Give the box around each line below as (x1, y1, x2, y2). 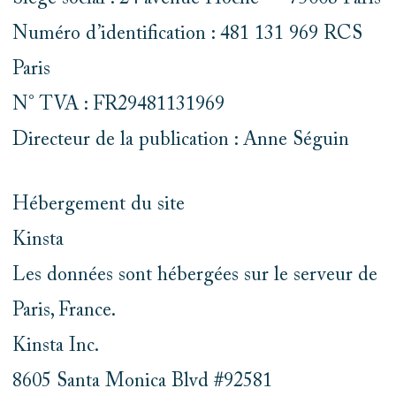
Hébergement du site (11, 195, 185, 215)
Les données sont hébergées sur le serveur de (11, 266, 377, 286)
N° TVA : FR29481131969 (11, 95, 225, 115)
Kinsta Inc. (11, 337, 99, 356)
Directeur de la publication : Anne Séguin (11, 131, 349, 150)
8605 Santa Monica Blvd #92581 (11, 372, 272, 392)
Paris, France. (11, 301, 116, 321)
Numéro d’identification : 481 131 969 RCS (11, 25, 362, 44)
